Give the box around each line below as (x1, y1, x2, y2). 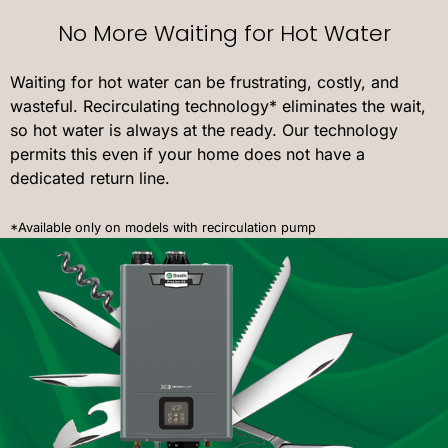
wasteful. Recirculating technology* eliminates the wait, (10, 96, 426, 117)
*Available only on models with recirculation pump (10, 220, 316, 236)
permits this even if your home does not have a (10, 144, 365, 165)
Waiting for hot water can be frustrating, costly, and (10, 72, 399, 93)
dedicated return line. (10, 168, 170, 189)
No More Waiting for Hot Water (57, 18, 391, 50)
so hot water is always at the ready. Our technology (10, 120, 398, 141)
